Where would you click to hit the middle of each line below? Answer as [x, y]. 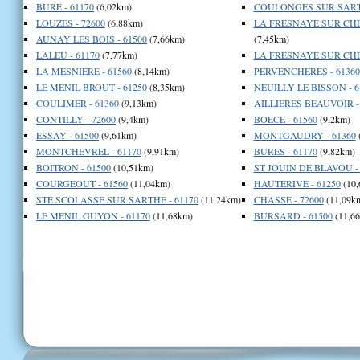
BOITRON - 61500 [74, 167]
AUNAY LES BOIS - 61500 [92, 38]
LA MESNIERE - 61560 [84, 70]
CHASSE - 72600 [288, 199]
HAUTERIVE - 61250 [297, 183]
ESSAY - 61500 [67, 135]
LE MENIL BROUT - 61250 [92, 86]
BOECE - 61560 [285, 119]
